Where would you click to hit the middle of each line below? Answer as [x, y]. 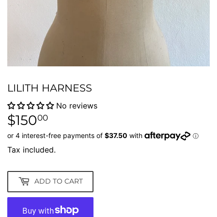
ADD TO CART [59, 181]
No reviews [77, 105]
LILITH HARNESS [50, 88]
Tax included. [31, 149]
